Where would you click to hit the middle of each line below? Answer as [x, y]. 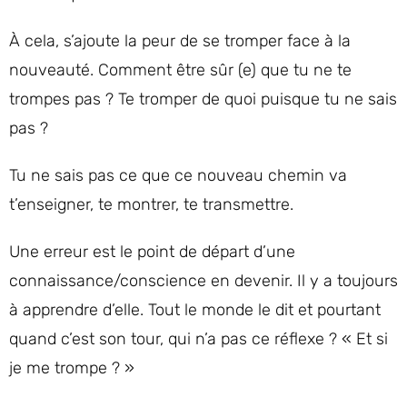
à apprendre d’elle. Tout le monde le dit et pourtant [195, 310]
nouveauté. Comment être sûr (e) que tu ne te [180, 70]
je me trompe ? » [72, 368]
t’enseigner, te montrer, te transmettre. [151, 204]
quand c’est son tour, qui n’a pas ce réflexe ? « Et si [199, 339]
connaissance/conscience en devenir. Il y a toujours [203, 281]
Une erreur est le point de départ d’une [152, 252]
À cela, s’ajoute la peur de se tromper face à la [180, 41]
